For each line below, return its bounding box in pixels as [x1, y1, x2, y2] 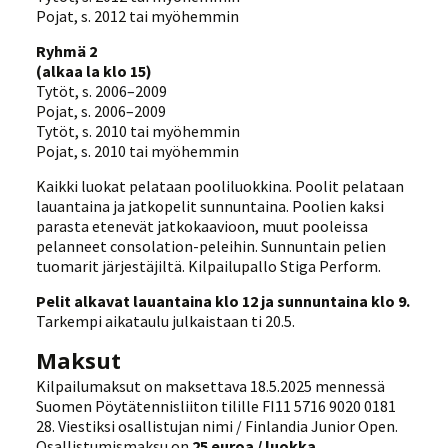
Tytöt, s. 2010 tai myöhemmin [36, 120, 241, 141]
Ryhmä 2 [36, 40, 98, 61]
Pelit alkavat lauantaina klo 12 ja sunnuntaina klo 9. [36, 290, 411, 311]
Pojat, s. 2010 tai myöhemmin [36, 140, 240, 161]
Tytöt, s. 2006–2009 [36, 80, 168, 101]
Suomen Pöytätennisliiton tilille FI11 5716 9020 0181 [36, 395, 397, 416]
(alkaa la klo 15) [36, 60, 153, 81]
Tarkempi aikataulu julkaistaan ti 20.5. [36, 310, 296, 331]
